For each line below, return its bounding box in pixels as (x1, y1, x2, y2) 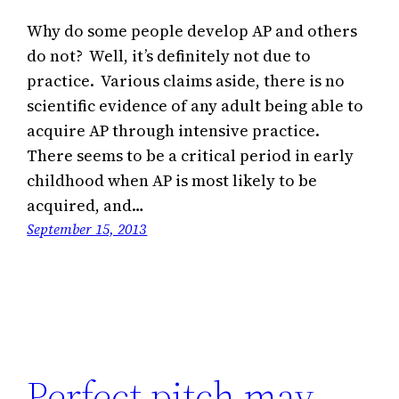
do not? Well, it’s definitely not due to (27, 45, 312, 68)
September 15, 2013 (27, 219, 148, 240)
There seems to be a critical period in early (27, 144, 354, 167)
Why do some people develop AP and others (27, 20, 358, 43)
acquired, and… (27, 194, 145, 217)
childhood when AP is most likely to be (27, 169, 318, 192)
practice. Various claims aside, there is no (27, 69, 346, 93)
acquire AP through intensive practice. (27, 119, 324, 142)
